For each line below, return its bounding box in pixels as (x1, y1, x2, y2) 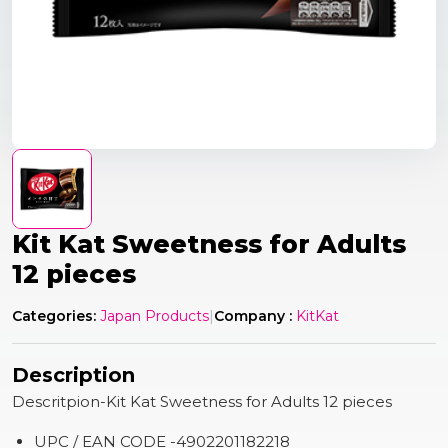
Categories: (12, 307, 96, 325)
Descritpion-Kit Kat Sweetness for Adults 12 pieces (12, 392, 392, 411)
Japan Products (100, 307, 209, 325)
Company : (214, 307, 292, 325)
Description (12, 363, 135, 387)
